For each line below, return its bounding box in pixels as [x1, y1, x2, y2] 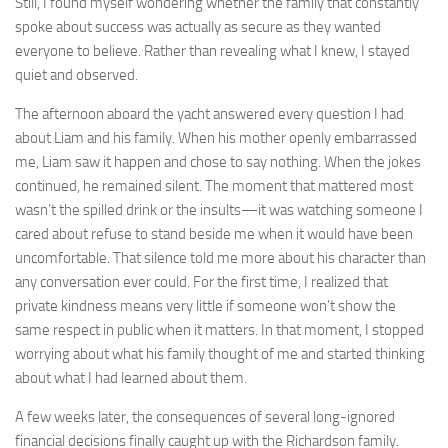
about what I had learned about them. [15, 368, 247, 387]
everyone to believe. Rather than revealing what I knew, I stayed [15, 41, 410, 60]
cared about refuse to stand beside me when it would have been [15, 224, 413, 243]
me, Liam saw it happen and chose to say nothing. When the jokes [15, 152, 421, 171]
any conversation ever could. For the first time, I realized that [15, 272, 388, 291]
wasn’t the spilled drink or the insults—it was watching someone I [15, 200, 423, 219]
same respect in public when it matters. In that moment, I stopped [15, 320, 424, 339]
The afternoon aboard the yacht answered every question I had [15, 104, 404, 123]
